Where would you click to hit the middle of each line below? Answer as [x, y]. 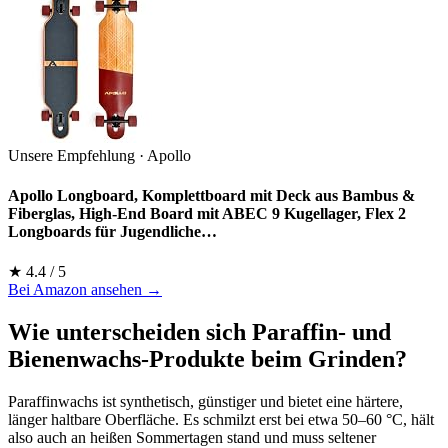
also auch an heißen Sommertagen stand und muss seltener [192, 437]
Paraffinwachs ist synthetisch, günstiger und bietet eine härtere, [205, 401]
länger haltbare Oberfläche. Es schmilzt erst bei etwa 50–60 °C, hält [221, 419]
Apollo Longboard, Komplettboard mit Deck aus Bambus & [211, 195]
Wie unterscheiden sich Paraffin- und [199, 331]
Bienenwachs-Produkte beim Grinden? [207, 358]
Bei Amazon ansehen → [85, 289]
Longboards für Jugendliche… [112, 231]
